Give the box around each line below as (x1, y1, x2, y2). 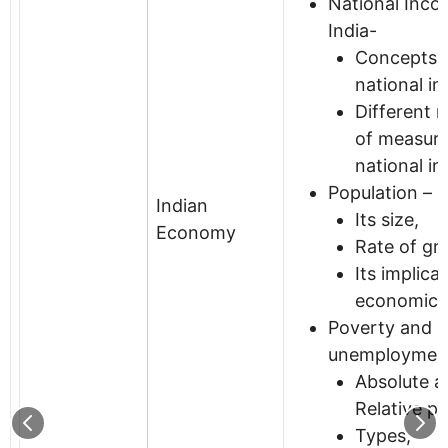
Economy (156, 221, 236, 243)
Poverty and (328, 316, 432, 338)
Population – (328, 181, 432, 203)
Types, (355, 424, 411, 446)
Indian (156, 194, 208, 216)
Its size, (355, 208, 419, 230)
